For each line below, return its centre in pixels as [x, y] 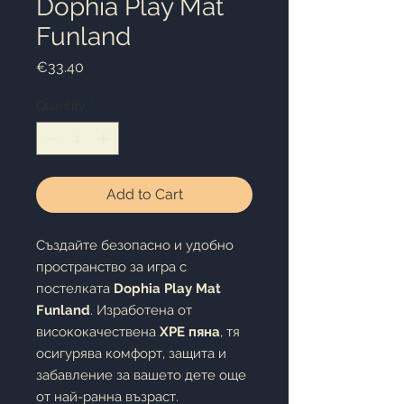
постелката [75, 289]
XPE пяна [190, 332]
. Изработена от [141, 310]
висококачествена [98, 332]
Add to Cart [144, 194]
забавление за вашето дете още [141, 375]
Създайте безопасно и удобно [135, 245]
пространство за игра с [111, 267]
